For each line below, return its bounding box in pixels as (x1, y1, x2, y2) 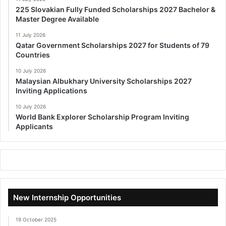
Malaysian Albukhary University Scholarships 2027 (16, 77, 192, 86)
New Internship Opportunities (13, 193, 121, 203)
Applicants (16, 122, 53, 131)
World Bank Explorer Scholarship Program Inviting (16, 112, 189, 122)
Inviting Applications (16, 86, 87, 95)
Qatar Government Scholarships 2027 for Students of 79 (16, 41, 209, 50)
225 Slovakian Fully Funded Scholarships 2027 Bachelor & (16, 5, 215, 14)
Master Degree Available (16, 15, 99, 24)
